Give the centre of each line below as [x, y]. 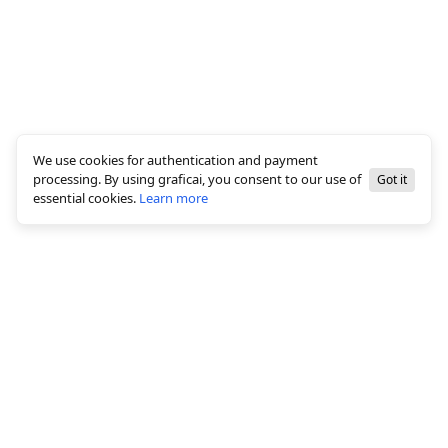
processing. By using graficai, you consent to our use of [197, 179]
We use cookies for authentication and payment [175, 160]
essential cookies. [84, 198]
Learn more [173, 198]
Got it [392, 179]
